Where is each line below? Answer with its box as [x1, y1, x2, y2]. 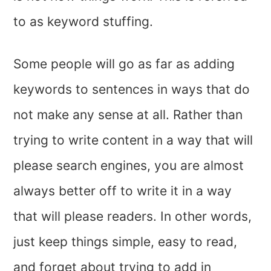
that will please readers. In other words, [13, 209, 252, 224]
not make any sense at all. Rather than [13, 107, 243, 123]
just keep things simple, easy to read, [13, 234, 238, 250]
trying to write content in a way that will [13, 132, 253, 148]
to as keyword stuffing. [13, 14, 154, 30]
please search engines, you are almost [13, 158, 244, 174]
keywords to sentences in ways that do [13, 82, 250, 97]
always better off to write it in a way [13, 183, 232, 199]
